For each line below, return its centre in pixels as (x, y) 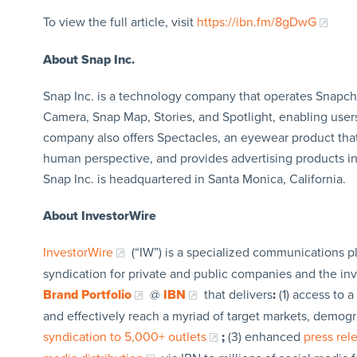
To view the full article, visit (120, 22)
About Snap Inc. (88, 59)
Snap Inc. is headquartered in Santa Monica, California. (194, 179)
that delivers (236, 294)
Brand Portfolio (87, 294)
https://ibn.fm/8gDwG (256, 22)
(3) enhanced (264, 337)
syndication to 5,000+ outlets (124, 337)
